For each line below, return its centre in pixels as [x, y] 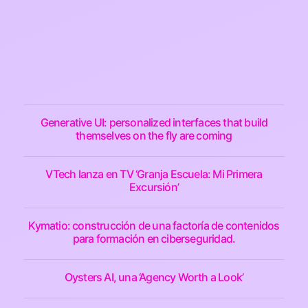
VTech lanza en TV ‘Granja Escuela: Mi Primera [154, 174]
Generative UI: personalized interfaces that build [154, 122]
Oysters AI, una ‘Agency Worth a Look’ [154, 277]
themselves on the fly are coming [154, 135]
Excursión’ [154, 187]
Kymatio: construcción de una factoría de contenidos [154, 225]
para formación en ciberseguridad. [154, 239]
